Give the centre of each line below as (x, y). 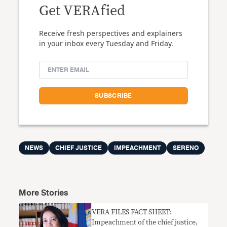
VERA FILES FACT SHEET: (132, 213)
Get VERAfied (82, 11)
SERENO (186, 148)
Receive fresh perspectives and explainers (111, 33)
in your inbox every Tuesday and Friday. (106, 44)
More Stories (44, 193)
